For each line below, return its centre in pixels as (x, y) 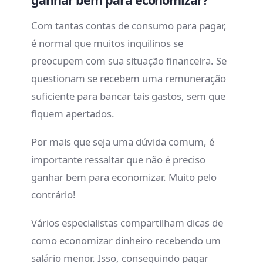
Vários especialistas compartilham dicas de (127, 223)
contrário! (55, 195)
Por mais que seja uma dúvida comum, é (123, 142)
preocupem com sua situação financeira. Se (129, 61)
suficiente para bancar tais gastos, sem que (128, 96)
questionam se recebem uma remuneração (129, 78)
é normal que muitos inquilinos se (107, 43)
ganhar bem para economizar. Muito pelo (124, 177)
